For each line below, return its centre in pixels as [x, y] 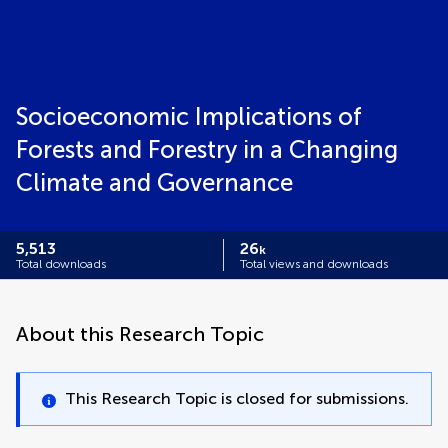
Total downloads [61, 264]
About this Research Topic [140, 334]
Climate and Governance [154, 182]
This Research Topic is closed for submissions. [237, 398]
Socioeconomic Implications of [189, 116]
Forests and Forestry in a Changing [207, 149]
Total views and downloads [314, 264]
